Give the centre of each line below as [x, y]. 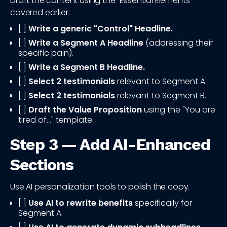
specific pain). [46, 53]
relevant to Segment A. [161, 82]
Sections [42, 165]
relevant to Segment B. [161, 96]
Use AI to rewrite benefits [81, 203]
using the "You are [179, 110]
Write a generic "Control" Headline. [101, 29]
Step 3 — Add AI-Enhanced [110, 145]
